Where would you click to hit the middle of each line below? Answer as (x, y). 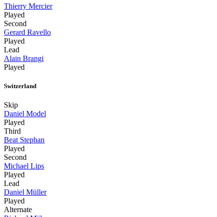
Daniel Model (25, 113)
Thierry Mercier (28, 6)
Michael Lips (24, 166)
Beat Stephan (24, 139)
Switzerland (20, 86)
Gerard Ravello (27, 32)
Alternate (18, 209)
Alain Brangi (24, 58)
